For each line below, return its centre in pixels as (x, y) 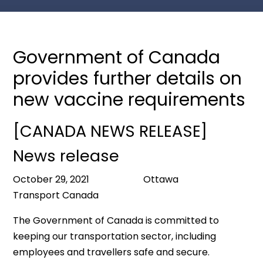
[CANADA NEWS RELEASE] (110, 131)
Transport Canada (64, 195)
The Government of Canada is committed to (116, 220)
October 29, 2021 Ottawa (114, 179)
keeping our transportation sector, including (115, 236)
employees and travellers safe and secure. (112, 252)
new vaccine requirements (129, 100)
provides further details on (128, 79)
